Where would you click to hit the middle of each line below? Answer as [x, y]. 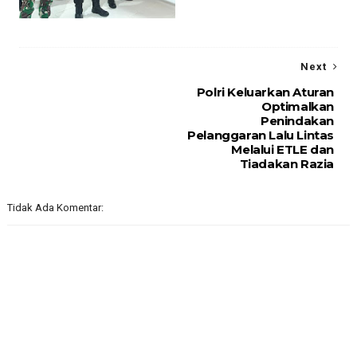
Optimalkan [298, 106]
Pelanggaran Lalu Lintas [261, 135]
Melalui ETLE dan [283, 149]
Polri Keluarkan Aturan [265, 92]
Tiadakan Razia [287, 163]
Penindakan [298, 120]
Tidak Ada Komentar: [55, 207]
